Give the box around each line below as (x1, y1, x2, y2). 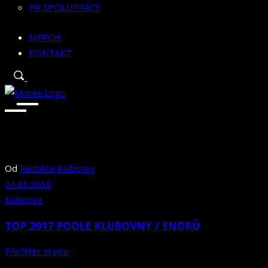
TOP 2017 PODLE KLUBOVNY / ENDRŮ (5, 218, 200, 233)
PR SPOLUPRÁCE (29, 1, 100, 14)
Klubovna (5, 193, 42, 206)
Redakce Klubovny (20, 162, 95, 175)
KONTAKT (29, 47, 72, 59)
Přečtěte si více (5, 245, 69, 258)
